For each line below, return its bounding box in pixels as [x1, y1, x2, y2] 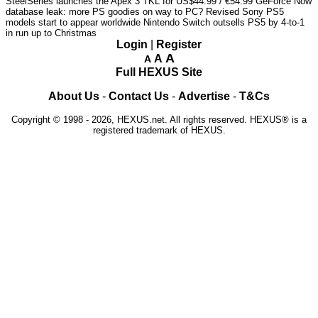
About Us [48, 90, 99, 103]
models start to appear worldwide [6, 17, 141, 28]
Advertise [178, 90, 230, 103]
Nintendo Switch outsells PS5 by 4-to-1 [143, 17, 305, 28]
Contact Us [109, 90, 169, 103]
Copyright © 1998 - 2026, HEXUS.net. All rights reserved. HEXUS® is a [11, 114, 307, 126]
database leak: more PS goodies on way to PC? [6, 6, 203, 18]
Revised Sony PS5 [206, 6, 284, 18]
